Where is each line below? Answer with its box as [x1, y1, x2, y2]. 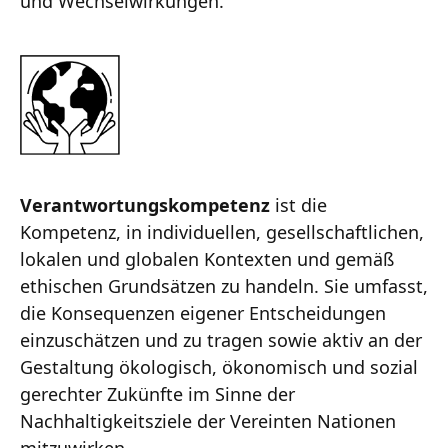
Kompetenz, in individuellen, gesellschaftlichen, [20, 220, 424, 245]
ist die [270, 193, 327, 218]
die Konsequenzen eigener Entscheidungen [20, 301, 386, 326]
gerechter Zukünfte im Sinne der [20, 382, 295, 407]
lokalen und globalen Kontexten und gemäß [20, 247, 394, 272]
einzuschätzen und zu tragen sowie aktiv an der [20, 328, 422, 353]
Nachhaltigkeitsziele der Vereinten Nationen [20, 409, 396, 434]
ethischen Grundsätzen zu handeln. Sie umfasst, [20, 274, 428, 299]
